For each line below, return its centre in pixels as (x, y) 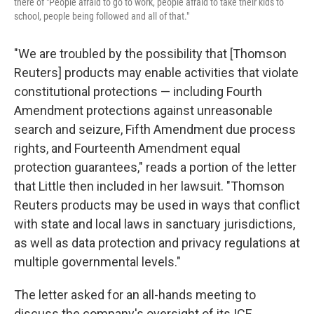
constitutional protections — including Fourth (138, 92)
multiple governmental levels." (97, 262)
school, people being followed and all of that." (102, 16)
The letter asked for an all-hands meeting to (135, 295)
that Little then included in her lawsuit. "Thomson (149, 186)
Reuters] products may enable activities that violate (156, 73)
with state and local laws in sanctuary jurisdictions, (155, 224)
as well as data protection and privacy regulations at (157, 243)
